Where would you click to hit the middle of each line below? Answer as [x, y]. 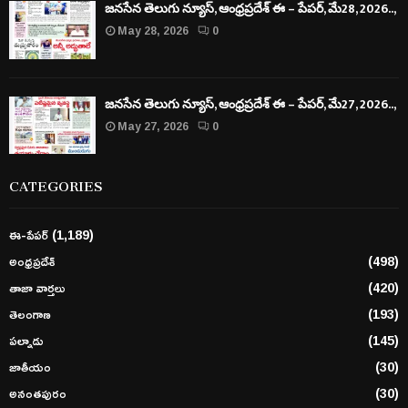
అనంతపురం [38, 393]
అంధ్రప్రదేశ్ [32, 261]
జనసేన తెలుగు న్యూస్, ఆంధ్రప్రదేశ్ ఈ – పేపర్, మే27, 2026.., [250, 104]
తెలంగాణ [30, 314]
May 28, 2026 [153, 31]
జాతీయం [30, 367]
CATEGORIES [56, 183]
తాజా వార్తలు [37, 288]
